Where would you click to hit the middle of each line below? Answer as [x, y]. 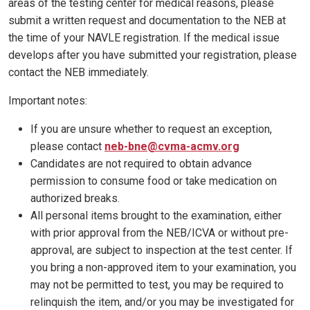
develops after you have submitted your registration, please [153, 55]
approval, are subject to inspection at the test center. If [162, 250]
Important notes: [48, 101]
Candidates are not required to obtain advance [141, 164]
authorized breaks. [75, 199]
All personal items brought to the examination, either [156, 216]
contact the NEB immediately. [79, 73]
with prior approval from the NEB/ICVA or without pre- [159, 233]
